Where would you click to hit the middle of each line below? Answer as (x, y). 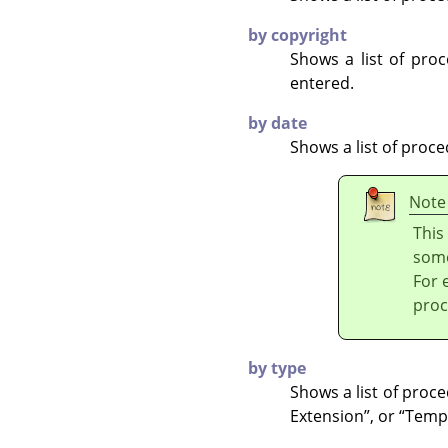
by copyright (297, 34)
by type (277, 367)
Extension (326, 415)
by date (277, 122)
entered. (321, 82)
